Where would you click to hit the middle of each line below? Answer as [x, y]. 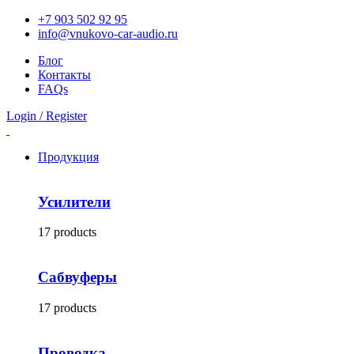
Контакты [64, 75]
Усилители [74, 201]
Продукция [68, 157]
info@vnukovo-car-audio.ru [108, 34]
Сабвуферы [77, 277]
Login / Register [47, 116]
